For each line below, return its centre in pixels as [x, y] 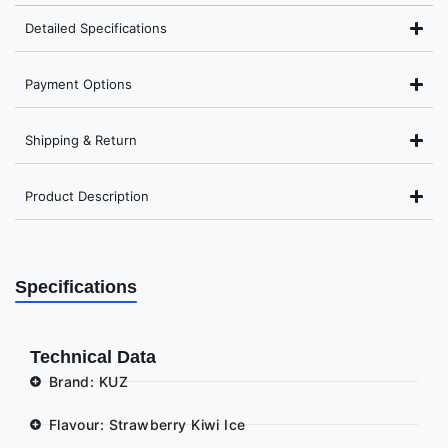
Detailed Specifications [96, 27]
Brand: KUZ [88, 381]
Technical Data [93, 356]
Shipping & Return [81, 139]
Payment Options [78, 83]
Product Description [87, 195]
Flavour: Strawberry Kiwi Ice [147, 424]
